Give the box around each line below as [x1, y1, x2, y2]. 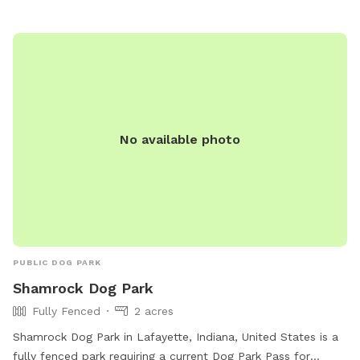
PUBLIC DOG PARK [13, 258, 101, 268]
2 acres [134, 305, 174, 318]
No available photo [120, 132, 240, 148]
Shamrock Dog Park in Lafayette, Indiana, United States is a [13, 330, 338, 344]
